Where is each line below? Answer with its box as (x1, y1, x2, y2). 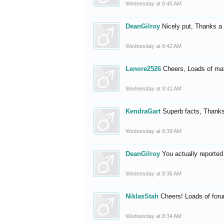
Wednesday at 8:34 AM (125, 213, 182, 219)
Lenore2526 (125, 65, 161, 72)
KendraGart (125, 107, 161, 115)
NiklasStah (125, 192, 159, 200)
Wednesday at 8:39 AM (125, 128, 182, 134)
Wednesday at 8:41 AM (125, 85, 182, 91)
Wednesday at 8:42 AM (125, 43, 182, 49)
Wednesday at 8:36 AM (125, 170, 182, 176)
